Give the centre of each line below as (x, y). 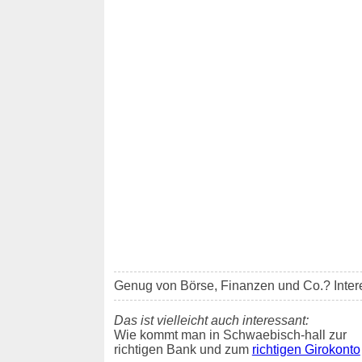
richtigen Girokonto (306, 350)
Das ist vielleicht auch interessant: (211, 321)
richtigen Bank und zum (183, 350)
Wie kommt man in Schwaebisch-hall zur (230, 335)
